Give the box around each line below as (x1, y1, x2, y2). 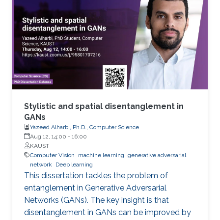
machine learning (78, 151, 124, 159)
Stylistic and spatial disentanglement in (24, 101, 184, 111)
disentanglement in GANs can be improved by (24, 207, 191, 217)
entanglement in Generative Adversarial (24, 183, 166, 192)
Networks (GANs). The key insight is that (24, 195, 169, 205)
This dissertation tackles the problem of (24, 170, 168, 180)
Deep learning (55, 161, 93, 168)
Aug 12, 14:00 (30, 133, 66, 140)
